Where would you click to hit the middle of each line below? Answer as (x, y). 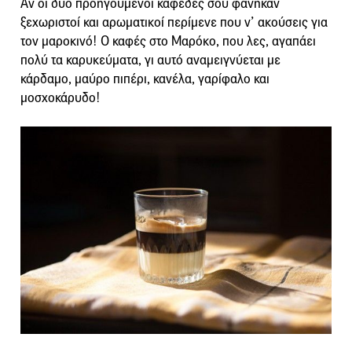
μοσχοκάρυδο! (60, 98)
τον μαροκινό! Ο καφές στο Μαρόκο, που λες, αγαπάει (168, 42)
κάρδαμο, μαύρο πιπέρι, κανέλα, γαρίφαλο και (145, 79)
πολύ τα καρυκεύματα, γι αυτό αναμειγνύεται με (150, 60)
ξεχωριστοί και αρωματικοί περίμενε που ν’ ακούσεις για (174, 23)
